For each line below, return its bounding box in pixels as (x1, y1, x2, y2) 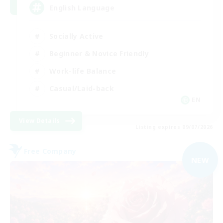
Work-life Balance (49, 66, 116, 76)
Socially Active (49, 31, 104, 41)
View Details (19, 116, 60, 125)
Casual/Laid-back (49, 83, 114, 93)
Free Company (24, 146, 77, 156)
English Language (49, 2, 114, 12)
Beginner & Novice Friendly (49, 48, 149, 58)
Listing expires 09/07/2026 (135, 123, 213, 131)
